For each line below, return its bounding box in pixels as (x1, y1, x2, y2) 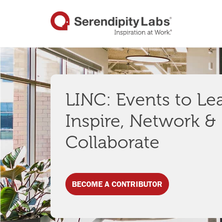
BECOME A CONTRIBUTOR (72, 179, 163, 189)
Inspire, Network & (65, 111, 216, 131)
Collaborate (65, 132, 160, 153)
